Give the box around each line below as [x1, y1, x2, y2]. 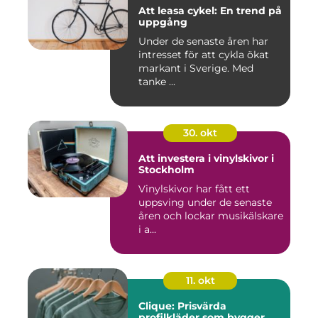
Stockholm [138, 163, 194, 176]
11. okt [185, 273, 215, 287]
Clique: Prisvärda [138, 299, 226, 312]
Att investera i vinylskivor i [138, 151, 274, 165]
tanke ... [138, 75, 175, 88]
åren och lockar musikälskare [138, 209, 283, 222]
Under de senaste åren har [138, 34, 268, 48]
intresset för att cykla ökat [138, 48, 269, 61]
